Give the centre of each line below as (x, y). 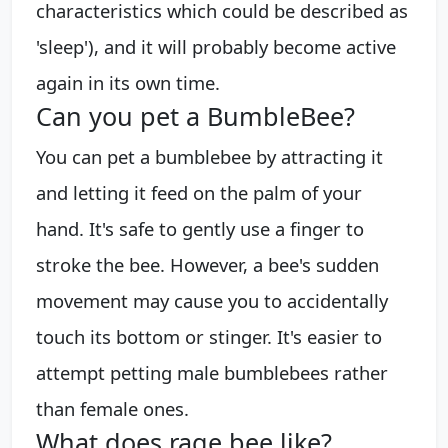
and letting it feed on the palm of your (199, 193)
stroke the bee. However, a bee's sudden (207, 265)
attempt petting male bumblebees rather (212, 373)
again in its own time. (128, 83)
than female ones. (112, 409)
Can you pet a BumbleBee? (195, 116)
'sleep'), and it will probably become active (216, 47)
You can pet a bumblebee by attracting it (209, 157)
